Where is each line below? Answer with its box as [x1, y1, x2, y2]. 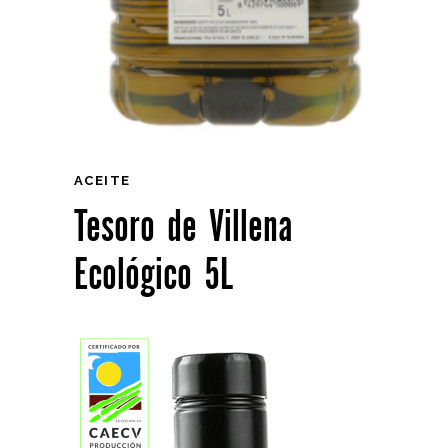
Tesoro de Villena [74, 201, 293, 254]
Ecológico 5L [74, 249, 233, 302]
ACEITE [74, 173, 131, 189]
